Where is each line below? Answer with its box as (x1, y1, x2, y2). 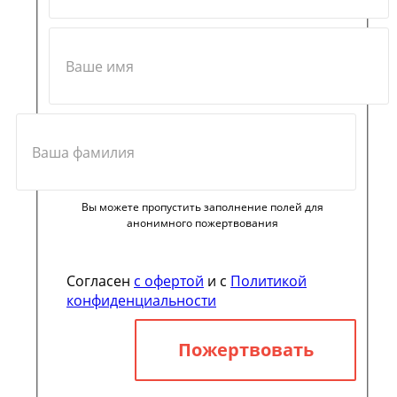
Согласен (66, 271, 134, 292)
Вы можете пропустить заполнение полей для (82, 199, 324, 215)
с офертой (134, 271, 204, 292)
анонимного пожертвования (127, 215, 279, 231)
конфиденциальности (66, 291, 216, 311)
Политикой (230, 271, 307, 292)
